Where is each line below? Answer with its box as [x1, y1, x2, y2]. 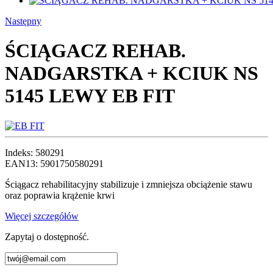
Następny [5, 16, 41, 26]
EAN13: [5, 158, 40, 169]
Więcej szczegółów [5, 210, 79, 221]
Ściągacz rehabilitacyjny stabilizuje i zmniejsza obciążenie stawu [5, 179, 252, 190]
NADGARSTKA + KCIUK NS [5, 62, 258, 85]
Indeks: [5, 147, 35, 158]
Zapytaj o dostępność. [5, 231, 89, 242]
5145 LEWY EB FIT [5, 85, 175, 107]
